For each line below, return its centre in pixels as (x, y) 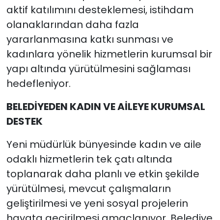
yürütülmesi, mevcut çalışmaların (88, 188)
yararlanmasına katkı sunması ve (90, 39)
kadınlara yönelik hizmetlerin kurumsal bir (109, 54)
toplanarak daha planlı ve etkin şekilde (103, 174)
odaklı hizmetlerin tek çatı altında (89, 159)
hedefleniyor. (38, 83)
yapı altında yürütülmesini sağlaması (98, 69)
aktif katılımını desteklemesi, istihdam (100, 10)
